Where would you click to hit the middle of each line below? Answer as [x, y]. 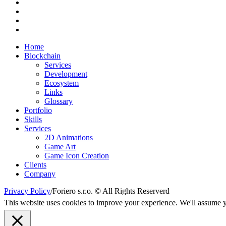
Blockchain [42, 55]
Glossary [59, 101]
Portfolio [38, 110]
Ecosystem [62, 83]
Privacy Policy [27, 191]
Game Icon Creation [77, 155]
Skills [33, 119]
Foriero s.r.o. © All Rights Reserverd [111, 191]
